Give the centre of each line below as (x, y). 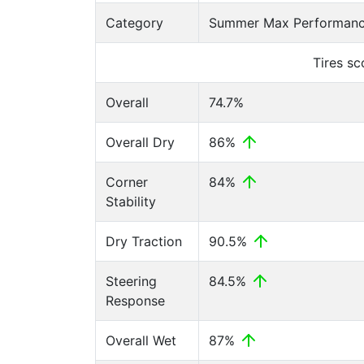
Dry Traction (144, 241)
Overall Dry (140, 142)
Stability (131, 201)
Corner (127, 182)
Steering (131, 281)
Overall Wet (141, 340)
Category (134, 23)
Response (135, 301)
